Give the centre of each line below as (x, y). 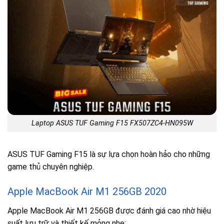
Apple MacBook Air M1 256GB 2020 (87, 191)
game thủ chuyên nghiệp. (51, 167)
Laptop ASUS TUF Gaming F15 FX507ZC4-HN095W (112, 123)
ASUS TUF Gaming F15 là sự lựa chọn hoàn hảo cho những (109, 154)
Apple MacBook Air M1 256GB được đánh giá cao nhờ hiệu (109, 210)
